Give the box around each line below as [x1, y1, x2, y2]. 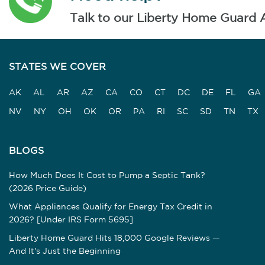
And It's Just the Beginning [9, 247, 121, 255]
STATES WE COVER [9, 62, 106, 72]
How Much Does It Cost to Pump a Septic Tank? [9, 172, 205, 179]
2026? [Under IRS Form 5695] [9, 216, 133, 224]
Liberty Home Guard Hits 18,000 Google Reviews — [9, 234, 220, 242]
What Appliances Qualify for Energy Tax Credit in [9, 203, 212, 211]
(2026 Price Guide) [9, 185, 86, 192]
